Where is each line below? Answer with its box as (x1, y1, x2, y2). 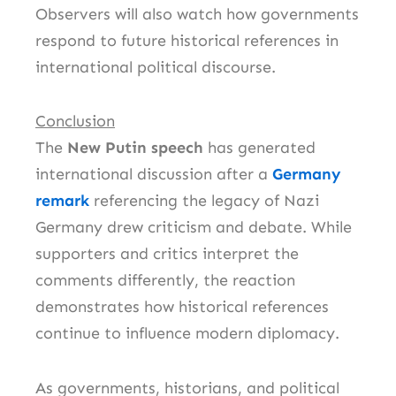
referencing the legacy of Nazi (89, 191, 319, 211)
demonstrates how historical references (35, 297, 329, 317)
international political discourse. (35, 57, 276, 77)
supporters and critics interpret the (35, 244, 299, 264)
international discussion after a (35, 164, 272, 185)
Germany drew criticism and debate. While (35, 217, 352, 238)
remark (35, 191, 89, 211)
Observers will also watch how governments (35, 4, 359, 24)
